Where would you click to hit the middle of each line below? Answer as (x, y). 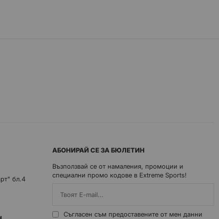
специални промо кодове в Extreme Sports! (120, 175)
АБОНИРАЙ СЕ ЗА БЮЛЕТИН (99, 150)
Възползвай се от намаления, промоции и (118, 166)
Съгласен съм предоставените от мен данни (133, 214)
